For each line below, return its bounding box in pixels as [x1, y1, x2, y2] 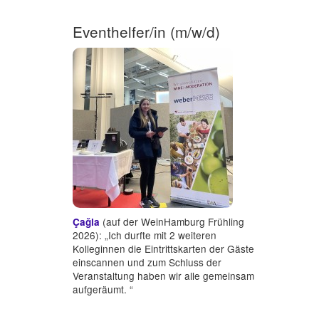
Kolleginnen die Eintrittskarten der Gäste [73, 241, 254, 256]
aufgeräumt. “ [73, 282, 133, 297]
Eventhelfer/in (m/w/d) [73, 21, 220, 43]
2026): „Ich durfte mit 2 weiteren [73, 228, 216, 243]
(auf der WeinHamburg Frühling [100, 214, 244, 229]
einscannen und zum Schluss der [73, 255, 221, 270]
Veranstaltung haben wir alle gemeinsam [73, 268, 254, 283]
